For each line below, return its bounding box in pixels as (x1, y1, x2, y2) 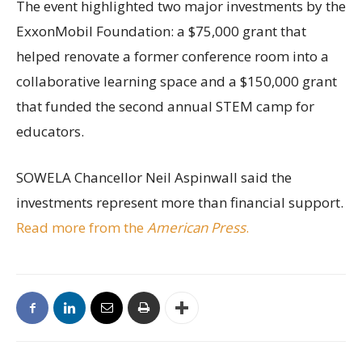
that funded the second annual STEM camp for (16, 97, 314, 116)
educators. (16, 122, 84, 141)
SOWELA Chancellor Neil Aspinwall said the (16, 168, 292, 187)
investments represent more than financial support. (16, 193, 343, 213)
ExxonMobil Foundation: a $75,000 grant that (16, 22, 306, 41)
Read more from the (16, 218, 147, 238)
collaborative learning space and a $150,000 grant (16, 72, 337, 91)
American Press (147, 218, 246, 238)
